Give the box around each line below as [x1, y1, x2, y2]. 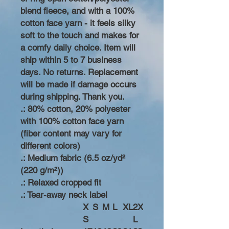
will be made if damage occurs [20, 79, 136, 89]
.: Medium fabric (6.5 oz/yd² [20, 153, 125, 163]
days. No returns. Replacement [20, 67, 138, 77]
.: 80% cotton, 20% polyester [20, 104, 130, 114]
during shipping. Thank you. [20, 91, 125, 102]
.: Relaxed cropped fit [20, 177, 101, 188]
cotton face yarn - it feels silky [20, 18, 135, 28]
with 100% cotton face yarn [20, 116, 124, 126]
